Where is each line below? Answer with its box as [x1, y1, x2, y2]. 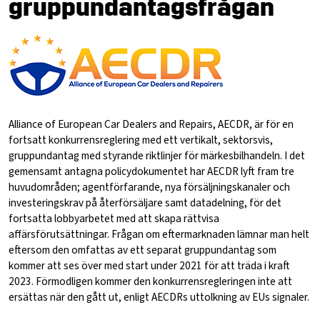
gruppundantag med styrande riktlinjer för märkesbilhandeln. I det [9, 147, 305, 164]
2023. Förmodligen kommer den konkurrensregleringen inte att [9, 273, 292, 289]
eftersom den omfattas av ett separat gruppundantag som [9, 241, 276, 258]
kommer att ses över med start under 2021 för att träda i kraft [9, 257, 290, 274]
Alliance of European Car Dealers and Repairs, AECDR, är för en [9, 116, 294, 132]
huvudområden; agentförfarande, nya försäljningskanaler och [9, 179, 290, 195]
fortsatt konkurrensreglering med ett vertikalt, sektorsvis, [9, 131, 273, 148]
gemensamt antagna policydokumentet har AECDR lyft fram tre [9, 163, 294, 179]
